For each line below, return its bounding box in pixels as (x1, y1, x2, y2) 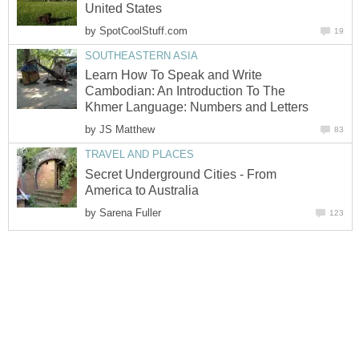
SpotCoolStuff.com (99, 24, 188, 37)
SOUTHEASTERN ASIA (85, 49, 198, 62)
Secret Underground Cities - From (85, 167, 276, 181)
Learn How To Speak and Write (85, 68, 262, 83)
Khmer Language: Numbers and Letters (85, 100, 309, 115)
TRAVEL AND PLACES (85, 148, 194, 161)
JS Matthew (99, 123, 155, 136)
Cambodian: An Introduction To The (85, 84, 285, 99)
